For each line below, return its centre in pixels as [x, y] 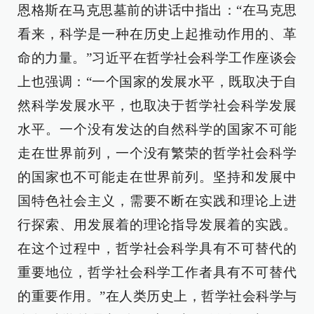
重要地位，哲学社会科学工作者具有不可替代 [157, 272]
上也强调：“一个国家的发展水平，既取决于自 [157, 82]
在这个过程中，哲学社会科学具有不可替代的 [157, 248]
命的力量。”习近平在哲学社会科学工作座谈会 [157, 58]
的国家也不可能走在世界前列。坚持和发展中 [157, 177]
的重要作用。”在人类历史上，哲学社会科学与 [157, 296]
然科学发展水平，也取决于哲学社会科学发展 [157, 105]
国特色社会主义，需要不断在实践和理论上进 [157, 201]
